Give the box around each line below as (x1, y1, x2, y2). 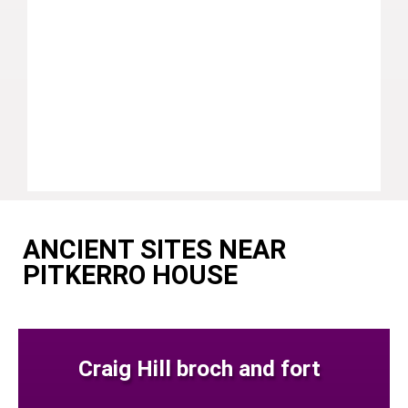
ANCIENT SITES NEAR (23, 233, 286, 265)
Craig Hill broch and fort (78, 354, 321, 382)
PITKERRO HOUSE (23, 259, 238, 291)
